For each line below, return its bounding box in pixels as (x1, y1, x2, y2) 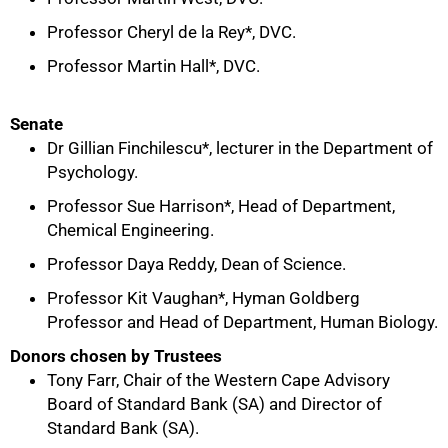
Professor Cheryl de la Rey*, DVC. (47, 22, 296, 42)
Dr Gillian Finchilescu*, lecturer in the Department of (47, 138, 433, 158)
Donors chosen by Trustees (10, 346, 222, 366)
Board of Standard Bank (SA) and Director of (47, 394, 382, 414)
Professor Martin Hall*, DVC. (47, 56, 260, 76)
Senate (10, 114, 63, 134)
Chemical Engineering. (47, 220, 214, 240)
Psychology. (47, 162, 138, 182)
